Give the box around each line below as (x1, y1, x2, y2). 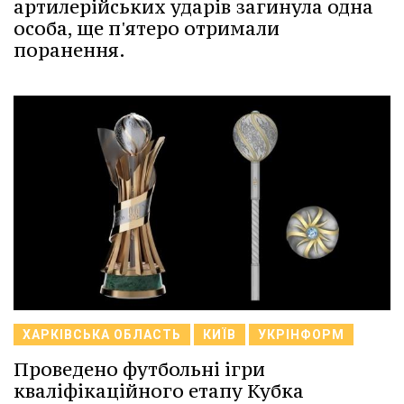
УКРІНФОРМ (258, 327, 344, 343)
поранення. (14, 37, 125, 62)
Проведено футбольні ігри (14, 357, 265, 382)
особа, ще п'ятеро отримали (14, 15, 280, 41)
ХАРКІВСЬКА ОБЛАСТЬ (23, 327, 181, 343)
